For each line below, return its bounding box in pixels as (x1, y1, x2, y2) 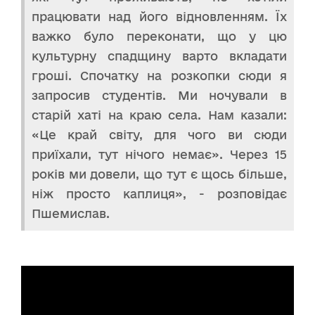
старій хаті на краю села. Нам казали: (32, 108, 287, 122)
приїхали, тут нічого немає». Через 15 (32, 148, 287, 162)
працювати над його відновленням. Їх (32, 10, 287, 24)
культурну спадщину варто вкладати (32, 49, 287, 63)
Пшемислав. (32, 207, 110, 221)
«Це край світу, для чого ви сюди (32, 128, 287, 142)
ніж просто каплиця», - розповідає (32, 187, 287, 201)
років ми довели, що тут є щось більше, (32, 167, 287, 181)
